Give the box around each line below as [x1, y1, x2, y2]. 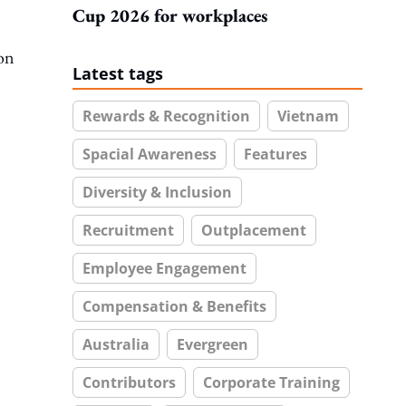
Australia [82, 334, 150, 354]
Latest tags [72, 63, 163, 84]
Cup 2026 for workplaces [72, 4, 267, 27]
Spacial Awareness [82, 144, 217, 164]
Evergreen [177, 334, 248, 354]
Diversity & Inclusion [82, 182, 232, 202]
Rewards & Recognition [82, 106, 250, 126]
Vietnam [277, 106, 339, 126]
